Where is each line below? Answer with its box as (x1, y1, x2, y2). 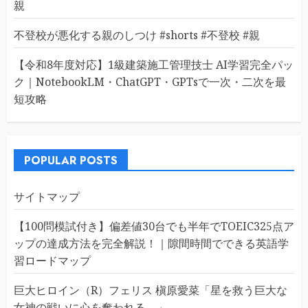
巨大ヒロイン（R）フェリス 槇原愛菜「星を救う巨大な (14, 282, 287, 298)
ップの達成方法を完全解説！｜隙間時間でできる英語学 (14, 235, 289, 251)
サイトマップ (14, 188, 80, 204)
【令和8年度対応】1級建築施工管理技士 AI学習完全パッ (14, 56, 294, 72)
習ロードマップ (14, 252, 91, 268)
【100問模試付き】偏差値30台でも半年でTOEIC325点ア (14, 218, 294, 234)
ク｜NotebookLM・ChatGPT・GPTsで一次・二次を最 (14, 74, 286, 89)
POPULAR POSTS (24, 152, 118, 168)
